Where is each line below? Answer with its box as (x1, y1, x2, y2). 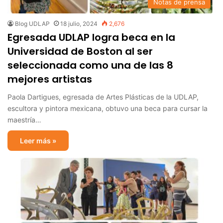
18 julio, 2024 (60, 19, 98, 27)
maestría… (7, 115, 41, 124)
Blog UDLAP (15, 19, 50, 27)
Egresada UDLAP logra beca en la (7, 30, 175, 44)
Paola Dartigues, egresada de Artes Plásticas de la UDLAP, (7, 92, 199, 101)
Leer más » (20, 136, 56, 145)
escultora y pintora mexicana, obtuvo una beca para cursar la (7, 104, 208, 112)
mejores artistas (7, 72, 92, 86)
